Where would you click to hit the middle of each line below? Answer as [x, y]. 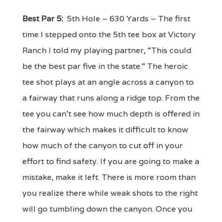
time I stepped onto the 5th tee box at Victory [109, 35]
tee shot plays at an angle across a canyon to [108, 82]
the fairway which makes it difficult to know [105, 130]
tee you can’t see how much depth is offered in [111, 114]
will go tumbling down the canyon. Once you [107, 209]
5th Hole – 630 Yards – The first [127, 19]
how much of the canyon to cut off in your [103, 146]
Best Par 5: [43, 19]
